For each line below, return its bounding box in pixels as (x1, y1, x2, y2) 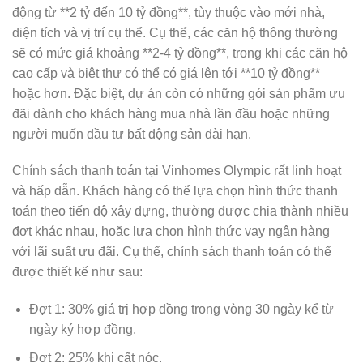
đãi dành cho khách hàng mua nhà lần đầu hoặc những (12, 106, 330, 121)
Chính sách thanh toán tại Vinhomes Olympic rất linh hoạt (12, 164, 341, 178)
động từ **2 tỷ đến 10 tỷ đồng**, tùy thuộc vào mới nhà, (12, 5, 325, 19)
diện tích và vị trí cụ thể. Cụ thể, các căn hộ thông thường (12, 25, 338, 40)
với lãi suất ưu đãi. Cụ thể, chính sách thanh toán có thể (12, 245, 331, 259)
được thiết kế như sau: (12, 265, 143, 280)
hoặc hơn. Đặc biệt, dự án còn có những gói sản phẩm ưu (12, 86, 345, 100)
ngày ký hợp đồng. (28, 322, 136, 337)
